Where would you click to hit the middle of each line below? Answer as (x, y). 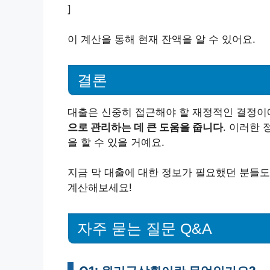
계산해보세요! (100, 188)
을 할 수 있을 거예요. (116, 142)
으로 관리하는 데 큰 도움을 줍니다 (145, 127)
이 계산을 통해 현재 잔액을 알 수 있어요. (162, 39)
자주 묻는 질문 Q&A (145, 228)
